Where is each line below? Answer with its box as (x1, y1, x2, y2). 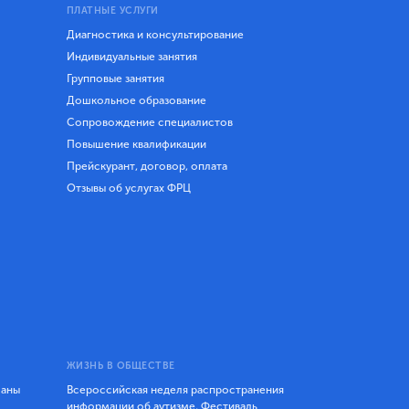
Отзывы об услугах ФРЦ (66, 181, 191, 194)
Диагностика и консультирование (66, 27, 244, 41)
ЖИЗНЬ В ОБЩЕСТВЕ (66, 359, 175, 372)
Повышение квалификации (66, 137, 206, 151)
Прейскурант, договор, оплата (66, 159, 227, 173)
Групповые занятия (66, 71, 164, 85)
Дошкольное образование (66, 93, 206, 107)
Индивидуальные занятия (66, 49, 197, 63)
